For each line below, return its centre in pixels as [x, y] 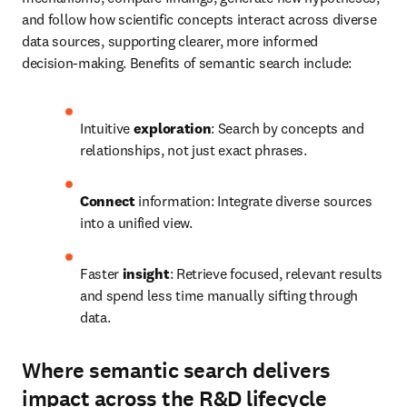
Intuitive [107, 128]
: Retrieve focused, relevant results [276, 273]
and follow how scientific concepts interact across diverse [199, 19]
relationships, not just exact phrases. [194, 150]
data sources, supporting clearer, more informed [170, 41]
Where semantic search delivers [176, 371]
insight [146, 273]
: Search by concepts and [288, 128]
